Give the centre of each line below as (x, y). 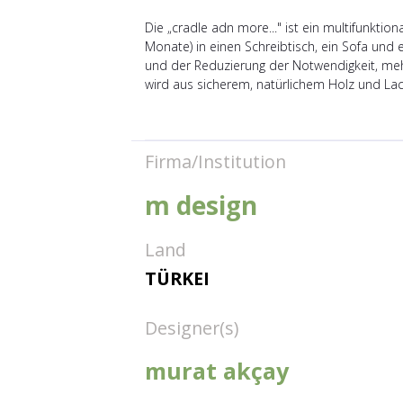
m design (201, 205)
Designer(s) (191, 327)
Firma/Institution (215, 161)
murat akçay (216, 370)
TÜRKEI (177, 279)
